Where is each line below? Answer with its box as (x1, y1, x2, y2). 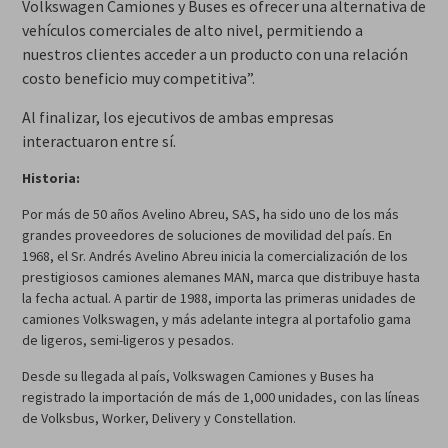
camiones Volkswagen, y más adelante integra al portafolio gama (21, 310, 411, 329)
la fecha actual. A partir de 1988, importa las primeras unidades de (21, 289, 416, 308)
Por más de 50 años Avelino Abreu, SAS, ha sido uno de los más (21, 205, 399, 224)
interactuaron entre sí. (21, 131, 176, 152)
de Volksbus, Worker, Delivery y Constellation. (21, 409, 296, 428)
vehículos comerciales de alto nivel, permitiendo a (21, 20, 363, 41)
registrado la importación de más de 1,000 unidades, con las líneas (21, 388, 420, 407)
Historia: (21, 169, 80, 188)
